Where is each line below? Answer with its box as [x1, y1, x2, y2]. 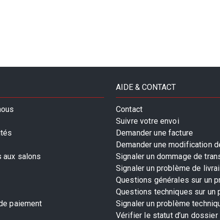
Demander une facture [116, 128, 193, 138]
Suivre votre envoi [116, 116, 179, 126]
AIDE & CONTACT [116, 82, 176, 92]
